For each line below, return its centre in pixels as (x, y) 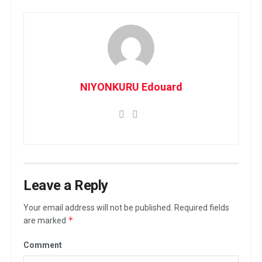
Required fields (201, 208)
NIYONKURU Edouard (131, 87)
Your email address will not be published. (98, 208)
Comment (43, 245)
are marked (46, 221)
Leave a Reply (66, 186)
